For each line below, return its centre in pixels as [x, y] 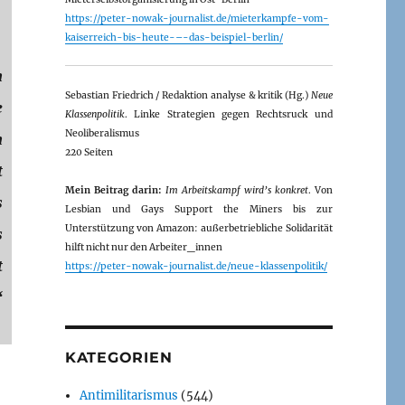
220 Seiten [89, 152]
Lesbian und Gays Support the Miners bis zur [198, 209]
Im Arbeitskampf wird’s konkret [236, 190]
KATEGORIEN [118, 357]
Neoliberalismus [102, 133]
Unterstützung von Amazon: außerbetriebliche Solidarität [198, 228]
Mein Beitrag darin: [113, 190]
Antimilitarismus [129, 395]
